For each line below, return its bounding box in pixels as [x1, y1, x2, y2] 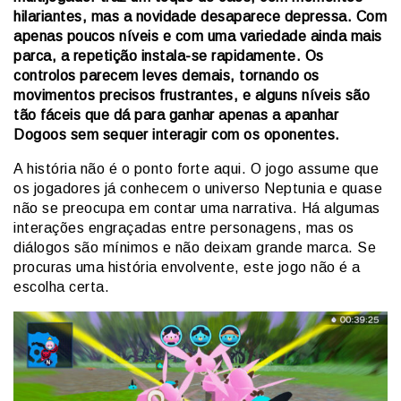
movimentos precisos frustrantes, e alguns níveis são [13, 87, 370, 103]
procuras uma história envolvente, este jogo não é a [13, 259, 361, 275]
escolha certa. [13, 278, 109, 294]
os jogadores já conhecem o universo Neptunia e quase [13, 180, 382, 196]
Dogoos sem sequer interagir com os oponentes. [13, 126, 340, 142]
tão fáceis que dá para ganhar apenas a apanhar [13, 107, 338, 123]
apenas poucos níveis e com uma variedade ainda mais [13, 28, 382, 44]
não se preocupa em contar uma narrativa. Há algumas [13, 200, 380, 216]
